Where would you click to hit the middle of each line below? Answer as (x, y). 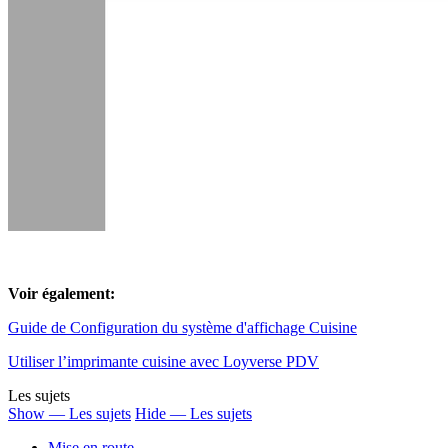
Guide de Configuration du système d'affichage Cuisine (182, 328)
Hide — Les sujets (193, 414)
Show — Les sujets (69, 414)
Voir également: (61, 294)
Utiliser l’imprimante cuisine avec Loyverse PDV (163, 362)
